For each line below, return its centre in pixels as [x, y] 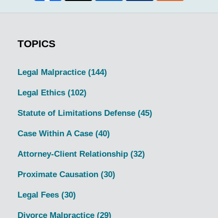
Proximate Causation [59, 174]
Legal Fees [39, 195]
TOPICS [36, 44]
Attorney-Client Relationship [74, 154]
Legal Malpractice [53, 72]
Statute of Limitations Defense [77, 113]
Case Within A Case [56, 133]
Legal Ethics [42, 92]
